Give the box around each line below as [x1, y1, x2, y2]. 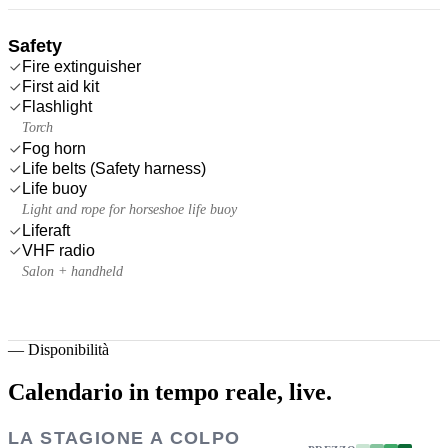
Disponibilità [28, 340, 109, 358]
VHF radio [22, 241, 95, 259]
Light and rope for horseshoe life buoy [22, 201, 237, 217]
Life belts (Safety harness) [22, 159, 206, 177]
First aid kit [22, 77, 99, 95]
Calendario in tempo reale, [8, 378, 283, 405]
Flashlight [22, 97, 92, 115]
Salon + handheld [22, 263, 123, 279]
